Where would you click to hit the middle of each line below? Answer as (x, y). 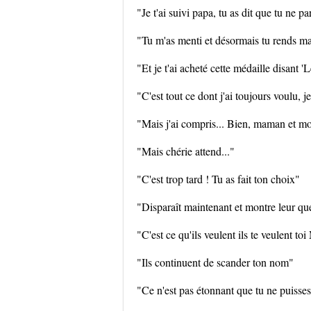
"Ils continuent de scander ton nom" (215, 262)
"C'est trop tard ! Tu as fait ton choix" (218, 179)
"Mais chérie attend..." (186, 151)
